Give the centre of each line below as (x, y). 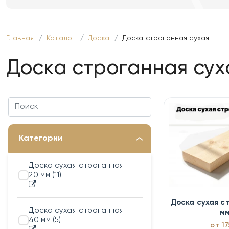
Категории (41, 139)
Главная (20, 38)
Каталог (61, 38)
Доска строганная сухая (166, 38)
